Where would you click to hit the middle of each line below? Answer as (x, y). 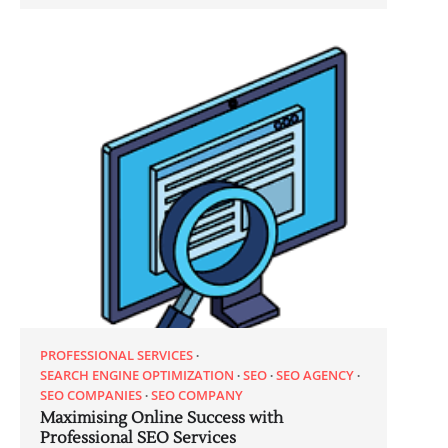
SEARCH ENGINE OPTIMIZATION (137, 375)
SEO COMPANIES (91, 395)
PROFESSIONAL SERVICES (116, 355)
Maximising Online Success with (161, 418)
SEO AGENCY (315, 375)
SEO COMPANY (197, 395)
